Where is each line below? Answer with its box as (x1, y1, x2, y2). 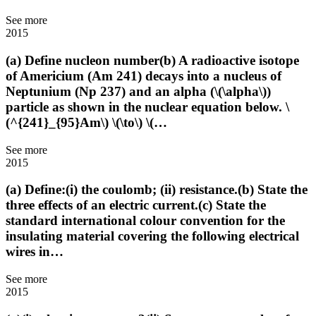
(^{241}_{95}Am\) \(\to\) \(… (6, 114, 167, 130)
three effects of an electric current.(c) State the (6, 197, 266, 213)
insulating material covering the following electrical (6, 229, 299, 244)
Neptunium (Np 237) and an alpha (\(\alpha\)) (6, 83, 271, 99)
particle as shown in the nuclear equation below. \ (6, 99, 289, 114)
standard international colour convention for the (6, 213, 285, 229)
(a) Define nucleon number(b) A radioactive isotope (6, 52, 299, 68)
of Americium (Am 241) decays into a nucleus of (6, 68, 281, 83)
